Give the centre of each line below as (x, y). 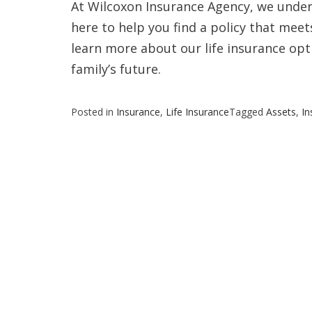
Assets (281, 112)
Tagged (248, 112)
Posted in (94, 112)
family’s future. (116, 69)
